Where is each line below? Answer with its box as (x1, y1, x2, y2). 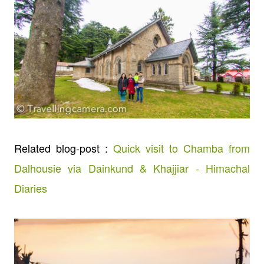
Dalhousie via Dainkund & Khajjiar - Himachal (14, 160, 250, 176)
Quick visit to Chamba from (113, 140, 250, 156)
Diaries (14, 180, 47, 196)
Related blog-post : (14, 140, 113, 156)
